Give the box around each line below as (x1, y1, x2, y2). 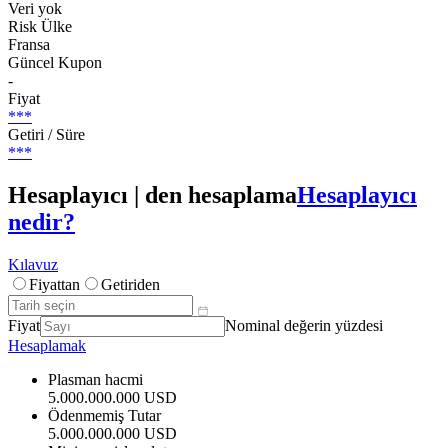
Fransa (8, 35, 50, 53)
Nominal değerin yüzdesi (225, 316, 383, 334)
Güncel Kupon (8, 53, 102, 71)
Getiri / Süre (8, 125, 85, 143)
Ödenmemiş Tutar (48, 406, 161, 424)
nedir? (8, 208, 75, 235)
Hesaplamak (8, 336, 86, 354)
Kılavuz (8, 255, 58, 273)
